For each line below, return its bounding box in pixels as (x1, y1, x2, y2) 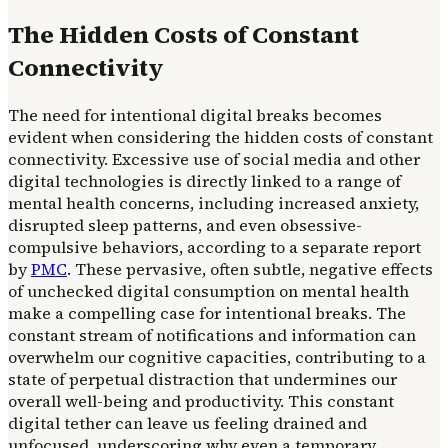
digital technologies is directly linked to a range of (8, 170, 401, 193)
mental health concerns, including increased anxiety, (8, 192, 419, 215)
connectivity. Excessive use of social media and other (8, 148, 420, 171)
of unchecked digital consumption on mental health (8, 280, 409, 303)
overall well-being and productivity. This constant (8, 390, 394, 413)
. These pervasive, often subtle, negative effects (67, 258, 433, 281)
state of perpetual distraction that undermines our (8, 368, 397, 391)
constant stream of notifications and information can (8, 324, 416, 347)
